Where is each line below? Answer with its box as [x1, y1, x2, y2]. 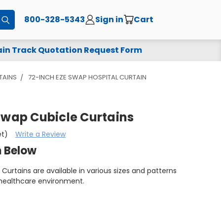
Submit [9, 14, 35, 25]
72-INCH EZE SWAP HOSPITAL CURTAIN [28, 73, 147, 82]
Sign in [95, 13, 124, 25]
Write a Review [15, 129, 66, 139]
